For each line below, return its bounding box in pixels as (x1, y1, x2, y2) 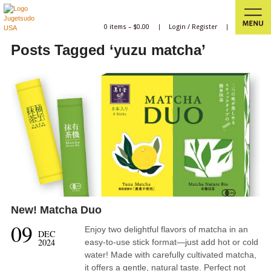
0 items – (103, 22, 133, 31)
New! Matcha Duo (10, 204, 102, 217)
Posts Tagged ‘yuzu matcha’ (10, 41, 206, 58)
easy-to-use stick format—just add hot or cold (85, 237, 259, 247)
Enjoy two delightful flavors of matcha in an (85, 224, 249, 235)
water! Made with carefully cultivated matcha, (85, 250, 257, 260)
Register (192, 22, 218, 31)
